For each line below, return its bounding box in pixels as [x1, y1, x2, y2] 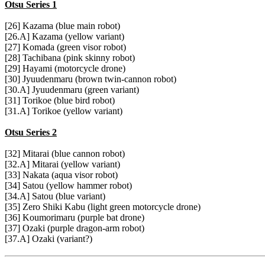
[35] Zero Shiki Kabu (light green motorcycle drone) [5, 202, 201, 212]
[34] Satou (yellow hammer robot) [5, 180, 132, 191]
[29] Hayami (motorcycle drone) [5, 63, 125, 74]
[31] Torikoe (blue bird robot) [5, 95, 115, 106]
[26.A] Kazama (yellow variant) [5, 31, 124, 42]
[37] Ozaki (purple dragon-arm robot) [5, 223, 144, 234]
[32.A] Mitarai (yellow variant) [5, 159, 120, 170]
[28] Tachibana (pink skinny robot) [5, 53, 135, 63]
